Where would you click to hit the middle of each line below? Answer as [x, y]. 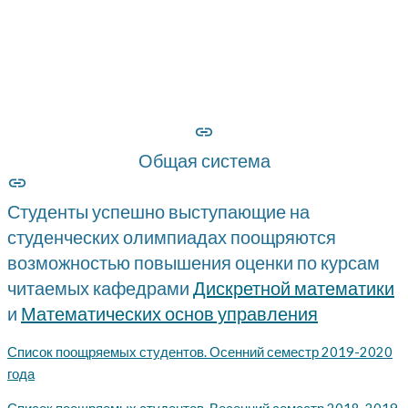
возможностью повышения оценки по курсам [194, 262]
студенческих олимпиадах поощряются [172, 237]
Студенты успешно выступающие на [158, 211]
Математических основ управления [169, 313]
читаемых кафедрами [100, 288]
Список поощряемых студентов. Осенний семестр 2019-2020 [200, 352]
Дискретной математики [294, 288]
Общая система [204, 160]
